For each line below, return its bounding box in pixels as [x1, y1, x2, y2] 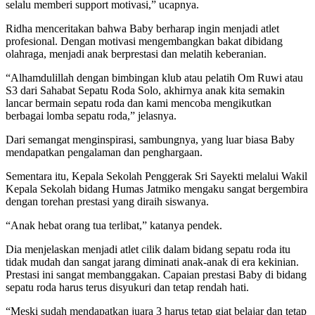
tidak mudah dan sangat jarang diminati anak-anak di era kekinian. [6, 255, 299, 268]
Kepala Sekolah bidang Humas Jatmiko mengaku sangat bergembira [6, 182, 308, 195]
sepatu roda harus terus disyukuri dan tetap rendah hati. [6, 281, 249, 293]
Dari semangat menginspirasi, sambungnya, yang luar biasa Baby [6, 133, 295, 146]
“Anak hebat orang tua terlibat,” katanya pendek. [6, 219, 222, 231]
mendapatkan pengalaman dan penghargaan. [6, 146, 205, 158]
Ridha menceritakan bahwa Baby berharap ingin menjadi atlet [6, 22, 279, 34]
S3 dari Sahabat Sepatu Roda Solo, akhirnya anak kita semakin [6, 84, 285, 96]
